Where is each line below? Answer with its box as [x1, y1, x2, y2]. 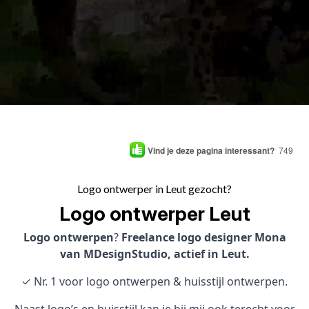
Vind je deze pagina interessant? [148, 143, 275, 157]
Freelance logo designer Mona [121, 230, 286, 245]
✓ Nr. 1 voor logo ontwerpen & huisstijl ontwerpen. [21, 274, 288, 289]
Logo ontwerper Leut [59, 202, 250, 226]
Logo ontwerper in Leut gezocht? [77, 182, 232, 195]
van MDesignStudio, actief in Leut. [59, 246, 250, 261]
